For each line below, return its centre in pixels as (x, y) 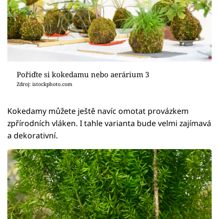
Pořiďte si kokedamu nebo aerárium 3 (83, 75)
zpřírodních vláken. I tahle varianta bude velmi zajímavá (109, 123)
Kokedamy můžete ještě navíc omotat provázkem (98, 111)
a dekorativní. (33, 136)
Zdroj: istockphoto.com (44, 84)
